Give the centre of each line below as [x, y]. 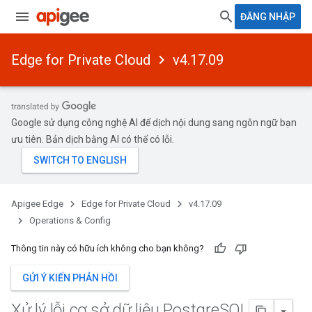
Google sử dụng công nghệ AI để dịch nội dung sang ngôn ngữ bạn [154, 123]
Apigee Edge [37, 204]
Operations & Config [70, 220]
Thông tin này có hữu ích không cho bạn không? [108, 248]
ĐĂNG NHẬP [268, 17]
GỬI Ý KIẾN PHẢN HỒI [70, 278]
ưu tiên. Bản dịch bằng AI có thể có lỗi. [93, 139]
